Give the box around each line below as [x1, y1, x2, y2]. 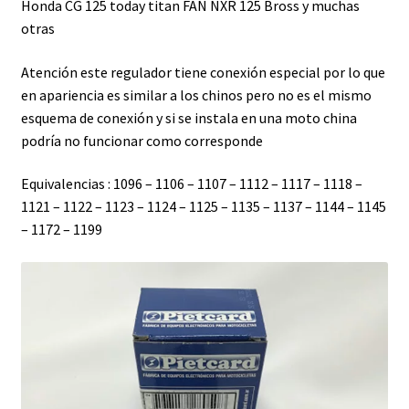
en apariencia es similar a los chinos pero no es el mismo [20, 85, 372, 104]
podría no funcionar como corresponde [20, 131, 263, 150]
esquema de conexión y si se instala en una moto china [20, 108, 357, 127]
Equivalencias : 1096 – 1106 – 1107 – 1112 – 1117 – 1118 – [20, 174, 362, 194]
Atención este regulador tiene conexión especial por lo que [20, 62, 385, 81]
